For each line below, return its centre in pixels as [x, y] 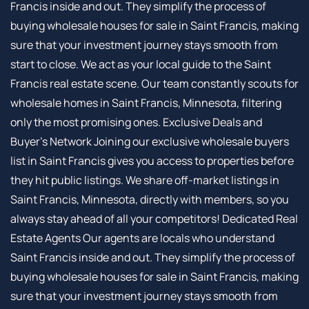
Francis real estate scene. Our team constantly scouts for [154, 84]
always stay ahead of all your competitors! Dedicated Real [154, 219]
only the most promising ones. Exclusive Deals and [136, 122]
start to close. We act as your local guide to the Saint [141, 64]
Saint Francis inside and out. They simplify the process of [153, 258]
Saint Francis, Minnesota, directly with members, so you [150, 200]
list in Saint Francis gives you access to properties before [152, 161]
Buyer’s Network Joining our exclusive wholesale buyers [150, 142]
